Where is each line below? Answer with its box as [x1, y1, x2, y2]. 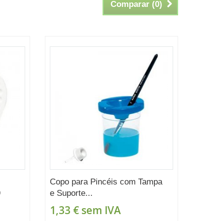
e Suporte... [49, 188, 93, 198]
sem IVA [78, 203, 121, 217]
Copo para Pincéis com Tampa [49, 177, 162, 186]
